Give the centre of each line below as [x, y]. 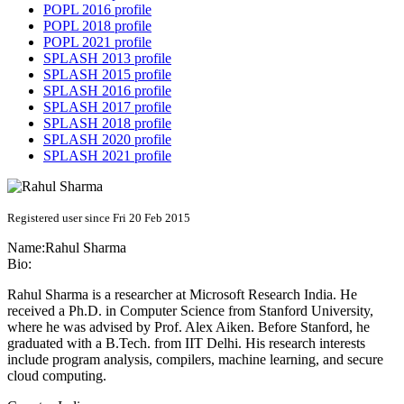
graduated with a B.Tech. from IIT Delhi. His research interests [186, 344]
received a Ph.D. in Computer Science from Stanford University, [190, 311]
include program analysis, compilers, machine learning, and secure [195, 360]
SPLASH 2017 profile [107, 107]
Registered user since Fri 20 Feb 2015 [99, 218]
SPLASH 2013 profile [107, 59]
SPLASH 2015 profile [107, 75]
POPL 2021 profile [97, 42]
